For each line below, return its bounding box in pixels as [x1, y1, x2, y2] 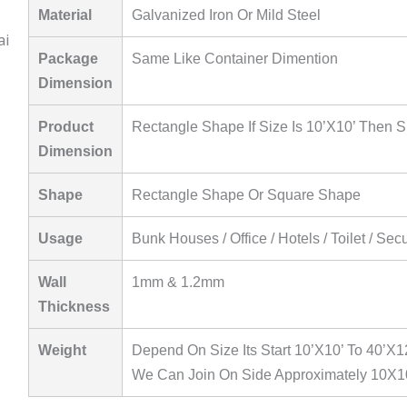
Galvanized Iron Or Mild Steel [131, 7, 321, 24]
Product [37, 119, 94, 135]
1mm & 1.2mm [131, 274, 224, 291]
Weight [37, 342, 86, 359]
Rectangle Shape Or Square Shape [131, 187, 361, 203]
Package [37, 51, 98, 67]
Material [37, 7, 92, 24]
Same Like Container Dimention [131, 51, 338, 67]
